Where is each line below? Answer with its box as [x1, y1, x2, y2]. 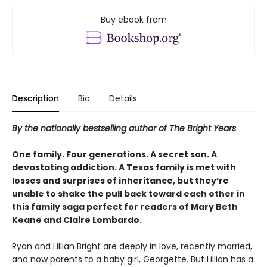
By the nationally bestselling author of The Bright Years [12, 122, 236, 135]
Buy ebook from [100, 14, 167, 26]
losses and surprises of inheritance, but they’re [12, 175, 229, 187]
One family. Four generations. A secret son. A [12, 148, 217, 161]
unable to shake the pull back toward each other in [12, 188, 245, 200]
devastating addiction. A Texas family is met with [12, 162, 236, 174]
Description [12, 92, 59, 105]
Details [109, 92, 137, 105]
